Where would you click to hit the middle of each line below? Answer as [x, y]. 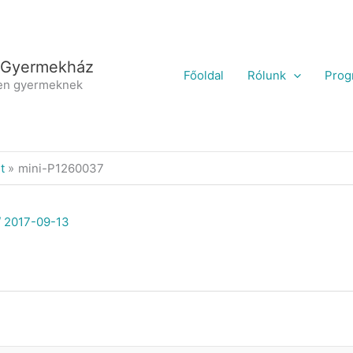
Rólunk [266, 75]
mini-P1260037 [61, 168]
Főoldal [203, 75]
